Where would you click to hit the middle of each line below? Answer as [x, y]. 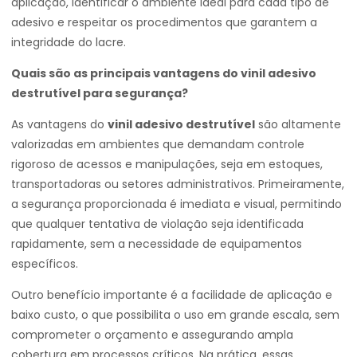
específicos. [45, 264]
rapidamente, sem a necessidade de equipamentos [157, 244]
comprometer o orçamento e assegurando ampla [152, 335]
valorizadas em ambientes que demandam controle [158, 144]
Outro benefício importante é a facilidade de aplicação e [172, 295]
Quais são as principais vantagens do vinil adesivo [164, 73]
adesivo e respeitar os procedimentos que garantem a [164, 22]
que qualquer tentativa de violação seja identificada [157, 224]
